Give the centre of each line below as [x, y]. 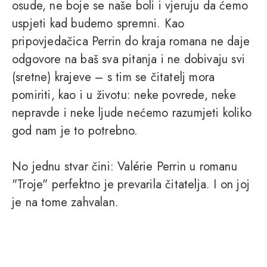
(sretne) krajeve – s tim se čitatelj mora [114, 77]
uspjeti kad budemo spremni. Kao [98, 24]
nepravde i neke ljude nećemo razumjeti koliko [132, 113]
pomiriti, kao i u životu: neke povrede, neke [124, 95]
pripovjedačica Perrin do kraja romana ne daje [131, 42]
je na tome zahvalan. [65, 203]
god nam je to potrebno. [77, 131]
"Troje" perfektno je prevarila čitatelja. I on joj [131, 185]
